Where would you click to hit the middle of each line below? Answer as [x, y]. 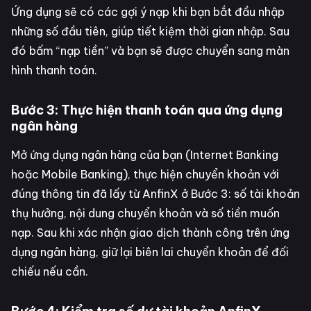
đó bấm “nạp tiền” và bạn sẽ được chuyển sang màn [150, 50]
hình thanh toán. [54, 70]
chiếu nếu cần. [50, 271]
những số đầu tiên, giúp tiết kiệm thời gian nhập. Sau [150, 31]
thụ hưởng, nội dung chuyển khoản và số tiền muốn [145, 213]
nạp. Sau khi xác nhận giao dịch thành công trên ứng [150, 232]
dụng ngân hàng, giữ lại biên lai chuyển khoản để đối [150, 252]
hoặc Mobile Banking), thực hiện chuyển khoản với [145, 174]
